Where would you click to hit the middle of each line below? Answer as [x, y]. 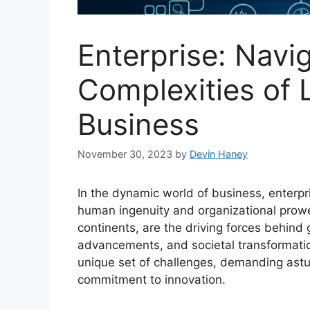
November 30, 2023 [125, 154]
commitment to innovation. [152, 280]
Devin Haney [219, 154]
